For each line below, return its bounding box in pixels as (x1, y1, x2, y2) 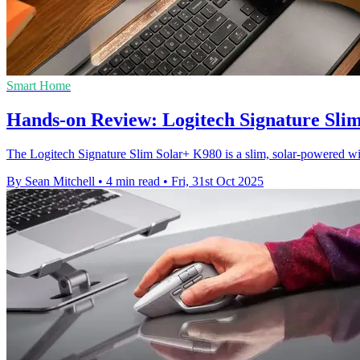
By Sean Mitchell (6, 174, 95, 188)
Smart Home (6, 79, 71, 93)
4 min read (106, 174, 160, 188)
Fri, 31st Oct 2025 (171, 174, 264, 188)
